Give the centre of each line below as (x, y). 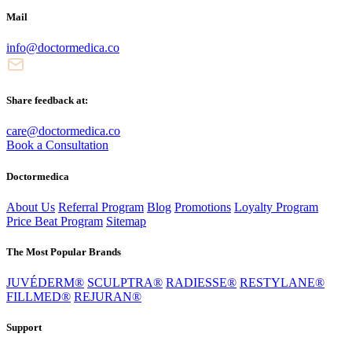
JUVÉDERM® (45, 283)
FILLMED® (38, 297)
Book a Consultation (57, 145)
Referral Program (101, 207)
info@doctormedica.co (63, 48)
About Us (31, 207)
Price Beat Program (55, 221)
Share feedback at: (47, 101)
